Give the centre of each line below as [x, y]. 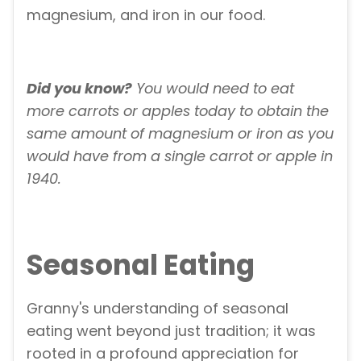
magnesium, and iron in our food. [146, 15]
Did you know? [79, 89]
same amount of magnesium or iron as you [180, 134]
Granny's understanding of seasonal [158, 309]
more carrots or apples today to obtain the [178, 111]
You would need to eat [213, 89]
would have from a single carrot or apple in [180, 156]
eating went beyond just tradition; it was [171, 331]
